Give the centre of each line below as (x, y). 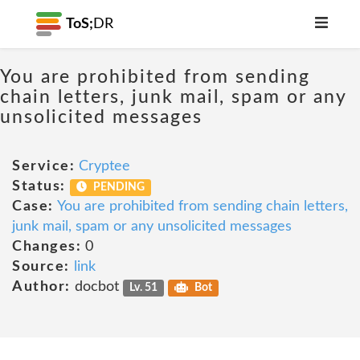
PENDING (118, 187)
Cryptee (104, 166)
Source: (41, 267)
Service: (43, 166)
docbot (96, 287)
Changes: (47, 247)
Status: (39, 186)
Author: (41, 287)
